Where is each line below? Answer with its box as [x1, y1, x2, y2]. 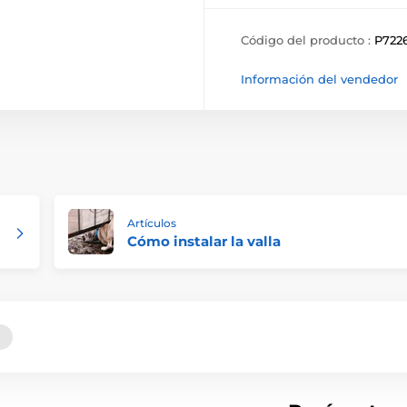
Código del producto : [241, 33, 374, 48]
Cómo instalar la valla [127, 233, 281, 251]
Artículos [127, 216, 176, 231]
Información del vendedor [241, 72, 398, 87]
